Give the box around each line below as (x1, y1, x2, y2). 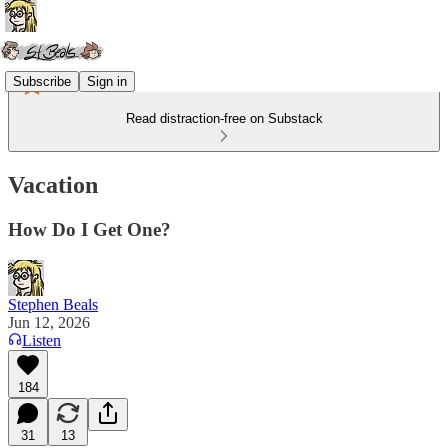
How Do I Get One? (8, 218, 171, 240)
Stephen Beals (8, 295, 98, 313)
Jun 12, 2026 (8, 313, 90, 331)
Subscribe (13, 73, 71, 89)
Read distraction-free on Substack (125, 111, 323, 126)
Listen (22, 331, 61, 349)
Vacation (8, 171, 98, 198)
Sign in (87, 73, 127, 89)
